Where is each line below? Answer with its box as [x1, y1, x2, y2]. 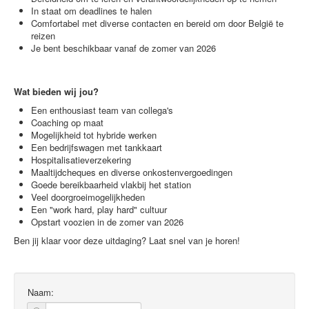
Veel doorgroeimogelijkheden [31, 190, 145, 203]
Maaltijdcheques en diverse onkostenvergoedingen [31, 166, 232, 179]
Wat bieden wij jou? [14, 85, 99, 98]
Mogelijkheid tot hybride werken [31, 128, 157, 141]
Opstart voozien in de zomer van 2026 [31, 215, 183, 228]
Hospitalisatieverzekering [31, 153, 131, 166]
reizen [31, 29, 55, 42]
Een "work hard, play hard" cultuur [31, 203, 167, 216]
